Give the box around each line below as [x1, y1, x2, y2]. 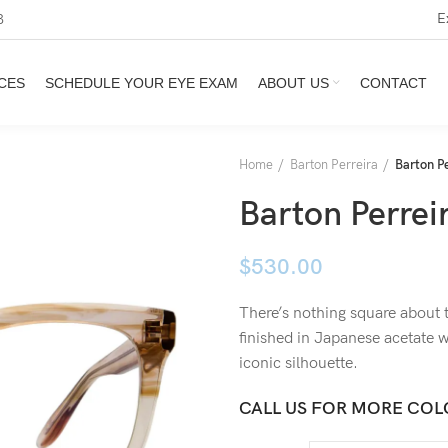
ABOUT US [257, 74, 329, 91]
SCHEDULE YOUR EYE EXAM [44, 74, 238, 91]
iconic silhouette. [239, 354, 358, 373]
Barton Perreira [290, 157, 378, 173]
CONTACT [359, 74, 427, 91]
